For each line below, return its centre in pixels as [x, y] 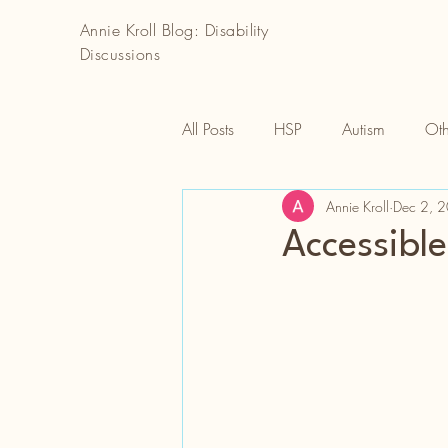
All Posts [208, 129]
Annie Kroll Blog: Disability [174, 30]
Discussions [120, 54]
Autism [363, 129]
